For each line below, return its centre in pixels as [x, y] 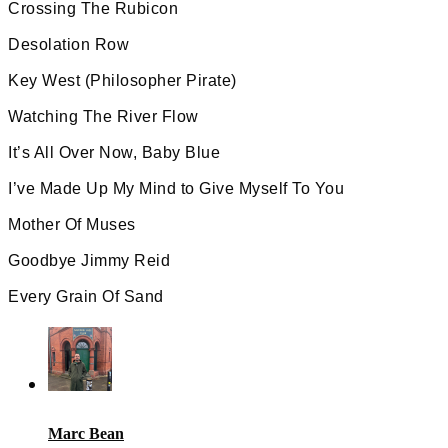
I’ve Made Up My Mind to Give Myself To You [176, 188]
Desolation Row [68, 44]
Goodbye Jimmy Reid [89, 260]
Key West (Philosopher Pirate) [122, 80]
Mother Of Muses [72, 224]
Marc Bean [86, 433]
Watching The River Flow [103, 116]
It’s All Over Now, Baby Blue [114, 152]
